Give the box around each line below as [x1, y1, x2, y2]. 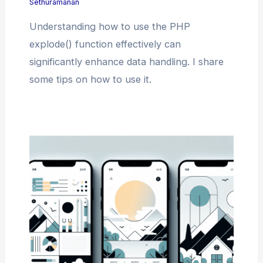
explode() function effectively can [29, 38, 181, 50]
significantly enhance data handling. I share [29, 55, 224, 68]
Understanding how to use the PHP [29, 20, 190, 32]
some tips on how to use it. [29, 73, 151, 85]
